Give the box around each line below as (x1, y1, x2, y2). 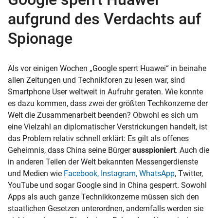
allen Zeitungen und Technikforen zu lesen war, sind (8, 75, 185, 85)
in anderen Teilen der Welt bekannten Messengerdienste (8, 157, 198, 166)
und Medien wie (8, 168, 62, 178)
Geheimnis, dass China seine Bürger (8, 145, 130, 155)
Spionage (8, 29, 73, 48)
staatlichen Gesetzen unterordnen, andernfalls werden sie (8, 203, 203, 213)
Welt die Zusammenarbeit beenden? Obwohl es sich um (8, 110, 198, 120)
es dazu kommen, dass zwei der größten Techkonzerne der (8, 98, 208, 108)
